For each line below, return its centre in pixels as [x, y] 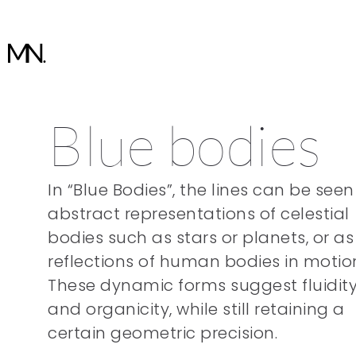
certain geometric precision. [163, 333]
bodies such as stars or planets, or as [201, 238]
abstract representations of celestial [199, 214]
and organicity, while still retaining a [196, 309]
